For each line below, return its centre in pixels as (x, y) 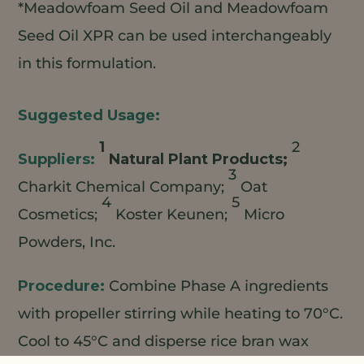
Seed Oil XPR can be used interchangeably (175, 35)
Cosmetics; (60, 214)
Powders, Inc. (67, 242)
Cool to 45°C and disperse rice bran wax (164, 341)
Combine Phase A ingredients (219, 286)
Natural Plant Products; (197, 159)
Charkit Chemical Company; (123, 186)
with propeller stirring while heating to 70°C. (181, 313)
